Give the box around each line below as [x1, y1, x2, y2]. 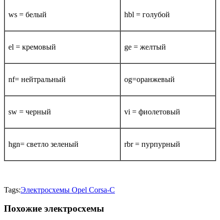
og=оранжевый [124, 75, 175, 83]
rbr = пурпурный [124, 139, 180, 148]
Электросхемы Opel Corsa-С [21, 185, 115, 194]
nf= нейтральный [8, 75, 66, 83]
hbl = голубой [124, 10, 170, 19]
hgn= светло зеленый [8, 139, 79, 148]
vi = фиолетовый [124, 107, 180, 116]
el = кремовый [8, 42, 56, 51]
